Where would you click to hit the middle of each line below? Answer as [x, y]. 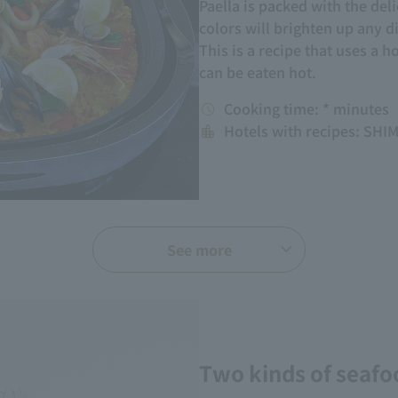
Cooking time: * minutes [306, 108]
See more [199, 250]
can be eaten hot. [258, 72]
